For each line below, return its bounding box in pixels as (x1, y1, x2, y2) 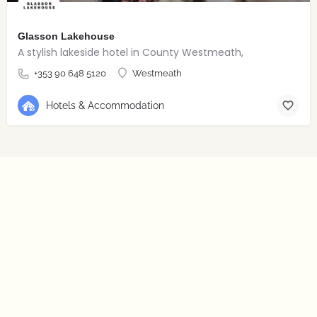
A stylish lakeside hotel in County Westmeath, (18, 45, 243, 59)
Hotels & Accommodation (46, 100, 164, 112)
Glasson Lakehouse (18, 30, 115, 42)
